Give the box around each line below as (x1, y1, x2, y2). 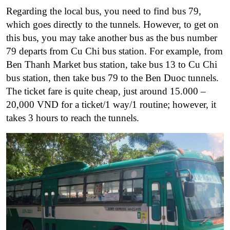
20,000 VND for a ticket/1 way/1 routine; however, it (6, 99, 216, 110)
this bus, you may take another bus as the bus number (6, 32, 217, 43)
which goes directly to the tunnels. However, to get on (6, 18, 219, 30)
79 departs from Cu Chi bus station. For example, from (6, 45, 223, 56)
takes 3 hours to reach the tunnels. (6, 112, 139, 123)
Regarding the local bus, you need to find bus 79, (6, 5, 201, 16)
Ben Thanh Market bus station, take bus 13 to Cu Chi (6, 59, 217, 70)
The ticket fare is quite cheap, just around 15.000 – (6, 85, 206, 97)
